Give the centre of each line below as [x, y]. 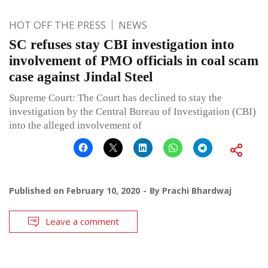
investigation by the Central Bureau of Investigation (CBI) [133, 112]
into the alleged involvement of [75, 126]
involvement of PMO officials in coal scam [134, 61]
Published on [38, 191]
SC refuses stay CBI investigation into [122, 45]
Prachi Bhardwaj [197, 191]
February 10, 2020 [103, 191]
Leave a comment [82, 222]
